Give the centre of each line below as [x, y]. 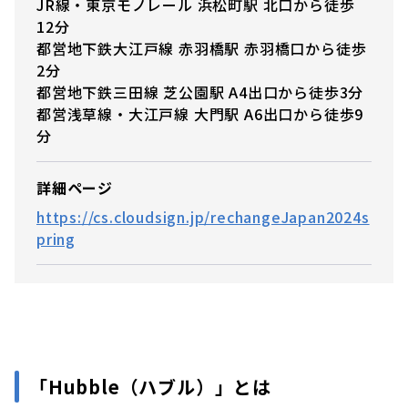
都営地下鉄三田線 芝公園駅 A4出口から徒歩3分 [200, 92]
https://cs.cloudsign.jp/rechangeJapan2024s [203, 216]
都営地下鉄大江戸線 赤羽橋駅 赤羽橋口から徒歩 [202, 48]
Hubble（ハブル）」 [141, 386]
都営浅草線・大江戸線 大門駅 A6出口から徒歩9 [200, 113]
